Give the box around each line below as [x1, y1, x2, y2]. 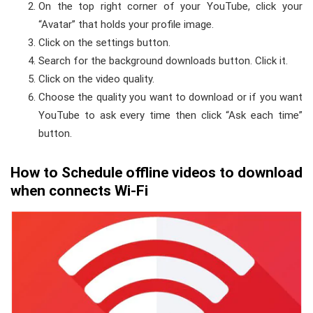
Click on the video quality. [38, 73, 154, 86]
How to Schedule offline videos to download [10, 164, 303, 182]
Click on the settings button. [38, 36, 170, 50]
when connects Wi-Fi [10, 182, 148, 200]
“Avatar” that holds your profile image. [38, 18, 214, 31]
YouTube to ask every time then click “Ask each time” [38, 109, 303, 122]
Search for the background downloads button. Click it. [38, 54, 288, 68]
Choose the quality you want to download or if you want [38, 91, 303, 104]
